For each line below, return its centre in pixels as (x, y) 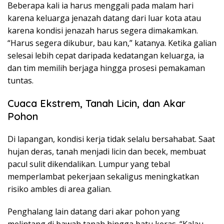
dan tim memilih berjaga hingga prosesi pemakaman (106, 68)
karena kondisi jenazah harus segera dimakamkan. (103, 30)
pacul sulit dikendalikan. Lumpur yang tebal (89, 164)
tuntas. (20, 80)
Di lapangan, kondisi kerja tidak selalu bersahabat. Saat (111, 139)
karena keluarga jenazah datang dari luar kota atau (104, 18)
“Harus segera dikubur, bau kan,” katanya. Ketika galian (112, 43)
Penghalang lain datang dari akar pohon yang (94, 211)
